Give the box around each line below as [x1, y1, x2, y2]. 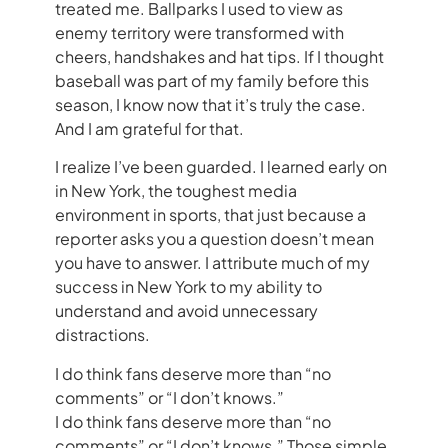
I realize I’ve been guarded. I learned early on [55, 156, 387, 178]
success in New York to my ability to [55, 276, 322, 298]
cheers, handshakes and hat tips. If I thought [55, 45, 384, 67]
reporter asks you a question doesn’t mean [55, 228, 374, 250]
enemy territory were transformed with [55, 21, 344, 43]
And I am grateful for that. [55, 117, 244, 139]
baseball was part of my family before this [55, 69, 369, 91]
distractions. [55, 324, 150, 346]
